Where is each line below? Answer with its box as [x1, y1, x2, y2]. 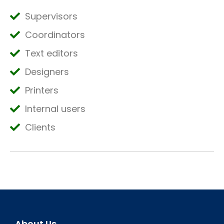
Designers [25, 65, 69, 78]
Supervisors [25, 10, 77, 22]
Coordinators [25, 28, 85, 41]
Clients [25, 121, 55, 133]
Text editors [25, 47, 78, 59]
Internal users [25, 102, 85, 115]
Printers [25, 84, 58, 96]
